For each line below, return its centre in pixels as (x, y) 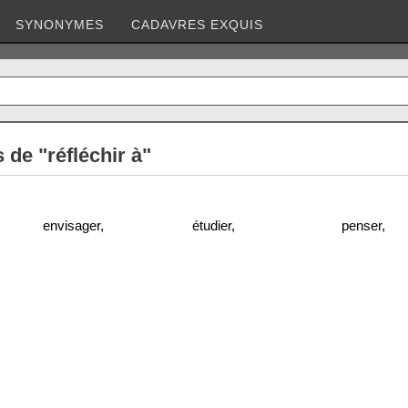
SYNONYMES (60, 25)
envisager (71, 225)
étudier (212, 225)
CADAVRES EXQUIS (197, 25)
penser (362, 225)
